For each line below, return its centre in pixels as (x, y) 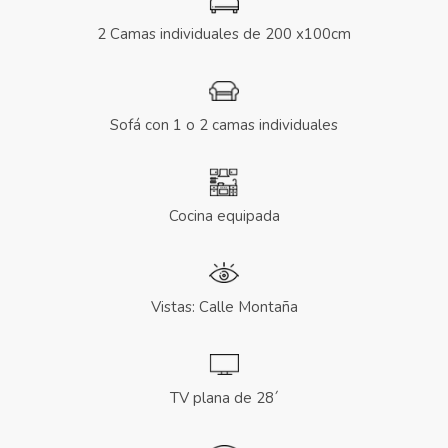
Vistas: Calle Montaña (224, 307)
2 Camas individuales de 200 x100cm (224, 34)
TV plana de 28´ (224, 398)
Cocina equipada (224, 216)
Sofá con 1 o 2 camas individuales (224, 125)
